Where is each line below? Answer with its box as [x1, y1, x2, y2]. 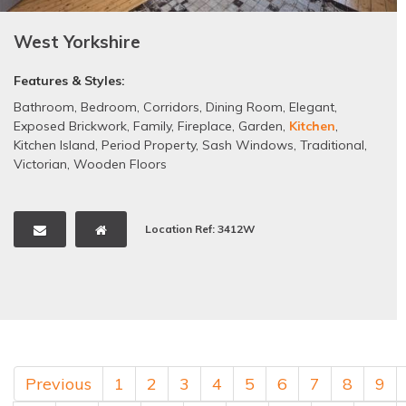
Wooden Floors [73, 156, 167, 173]
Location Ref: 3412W [145, 222, 255, 237]
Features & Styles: [14, 72, 125, 90]
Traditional [300, 137, 364, 154]
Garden [238, 118, 283, 135]
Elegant [289, 99, 334, 116]
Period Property [101, 137, 196, 154]
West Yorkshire [14, 31, 140, 53]
